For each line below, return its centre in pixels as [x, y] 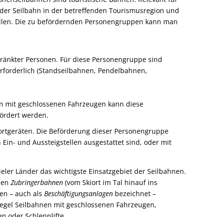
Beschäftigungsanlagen [78, 194]
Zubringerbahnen [37, 183]
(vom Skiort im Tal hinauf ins [110, 183]
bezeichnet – [134, 194]
